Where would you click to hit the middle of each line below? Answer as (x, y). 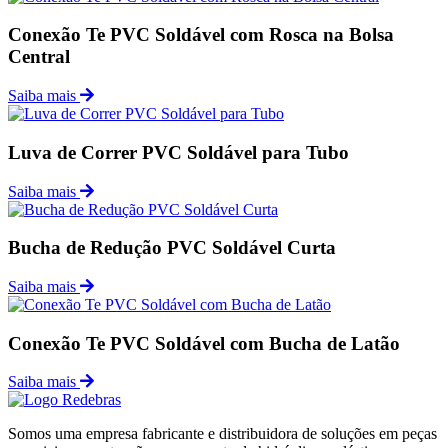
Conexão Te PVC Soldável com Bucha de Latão (204, 343)
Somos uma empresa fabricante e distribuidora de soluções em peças (222, 434)
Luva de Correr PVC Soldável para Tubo (178, 152)
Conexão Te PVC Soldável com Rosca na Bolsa (201, 35)
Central (39, 57)
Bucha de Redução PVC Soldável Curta (172, 248)
